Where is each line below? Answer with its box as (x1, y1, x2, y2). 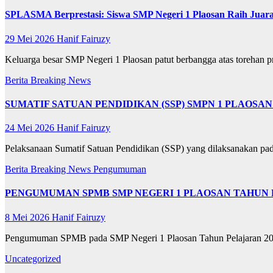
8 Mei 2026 (5, 211, 52, 222)
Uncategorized (5, 253, 61, 264)
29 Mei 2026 (5, 33, 57, 44)
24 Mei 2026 (5, 122, 57, 133)
